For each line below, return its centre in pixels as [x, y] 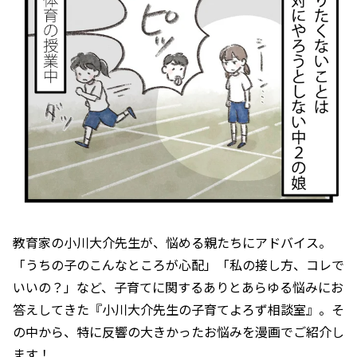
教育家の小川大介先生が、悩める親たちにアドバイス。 [172, 242]
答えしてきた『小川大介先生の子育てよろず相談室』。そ [178, 309]
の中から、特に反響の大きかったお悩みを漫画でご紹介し [178, 331]
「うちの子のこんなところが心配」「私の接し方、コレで [178, 264]
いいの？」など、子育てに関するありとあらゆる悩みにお [178, 286]
